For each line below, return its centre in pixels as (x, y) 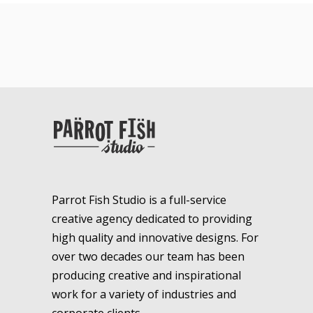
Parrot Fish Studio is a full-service (139, 199)
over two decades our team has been (148, 256)
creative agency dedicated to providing (152, 218)
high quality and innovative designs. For (155, 237)
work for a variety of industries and (144, 294)
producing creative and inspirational (146, 275)
